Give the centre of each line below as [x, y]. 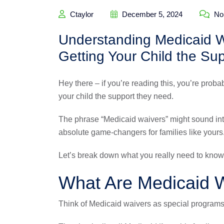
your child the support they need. [116, 96]
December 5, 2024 [151, 14]
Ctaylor [81, 14]
